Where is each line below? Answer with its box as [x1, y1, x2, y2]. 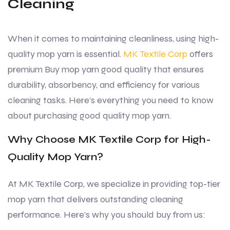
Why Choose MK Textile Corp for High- [8, 133, 211, 146]
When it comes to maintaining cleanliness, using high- [8, 33, 219, 45]
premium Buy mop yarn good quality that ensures [8, 64, 204, 75]
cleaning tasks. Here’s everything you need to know [8, 94, 214, 106]
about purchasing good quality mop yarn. [8, 110, 171, 122]
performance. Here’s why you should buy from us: [8, 209, 205, 221]
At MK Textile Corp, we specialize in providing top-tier [8, 178, 220, 190]
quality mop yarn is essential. [8, 48, 123, 60]
